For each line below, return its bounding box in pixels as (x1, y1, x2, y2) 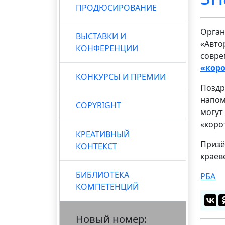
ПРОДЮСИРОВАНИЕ (76, 2, 157, 13)
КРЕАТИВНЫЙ (76, 128, 130, 140)
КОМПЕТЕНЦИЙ (76, 181, 139, 192)
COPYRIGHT (76, 99, 121, 111)
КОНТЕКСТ (76, 140, 117, 152)
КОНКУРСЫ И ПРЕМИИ (76, 71, 166, 82)
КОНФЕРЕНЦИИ (76, 42, 138, 54)
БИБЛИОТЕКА (76, 169, 129, 180)
